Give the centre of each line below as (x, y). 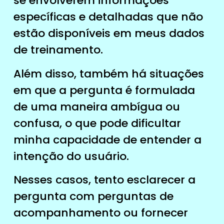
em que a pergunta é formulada (104, 90)
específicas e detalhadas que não (108, 17)
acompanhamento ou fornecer (100, 213)
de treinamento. (58, 50)
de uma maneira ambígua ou (96, 106)
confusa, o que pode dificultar (97, 123)
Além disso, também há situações (108, 73)
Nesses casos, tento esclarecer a (104, 180)
